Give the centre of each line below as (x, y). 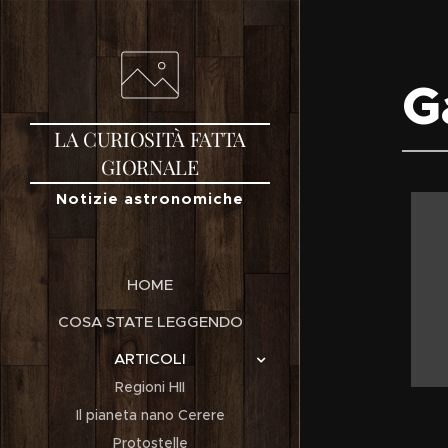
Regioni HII (150, 387)
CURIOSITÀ (134, 138)
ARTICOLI (150, 358)
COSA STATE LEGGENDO (150, 321)
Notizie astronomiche (150, 198)
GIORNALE (150, 166)
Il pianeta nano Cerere (150, 415)
